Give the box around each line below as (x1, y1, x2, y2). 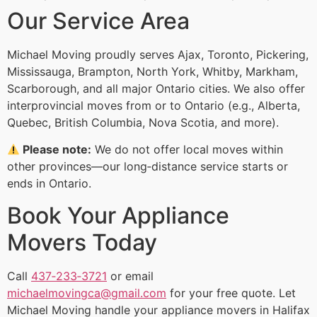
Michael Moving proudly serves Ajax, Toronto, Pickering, (7, 47, 309, 62)
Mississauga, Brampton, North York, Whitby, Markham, (7, 64, 298, 79)
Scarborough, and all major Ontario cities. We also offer (7, 81, 305, 96)
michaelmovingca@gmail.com (7, 285, 166, 300)
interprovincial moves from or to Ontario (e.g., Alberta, (7, 98, 300, 113)
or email (107, 268, 154, 283)
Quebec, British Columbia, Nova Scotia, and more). (7, 115, 279, 129)
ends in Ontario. (7, 176, 91, 191)
